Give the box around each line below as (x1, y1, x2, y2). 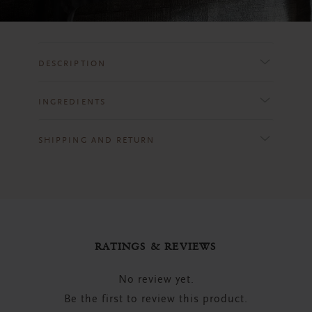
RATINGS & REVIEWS (95, 240, 217, 253)
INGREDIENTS (38, 97, 106, 107)
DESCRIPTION (38, 59, 106, 68)
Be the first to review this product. (64, 294, 248, 306)
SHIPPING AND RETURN (38, 136, 155, 145)
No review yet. (118, 274, 194, 286)
